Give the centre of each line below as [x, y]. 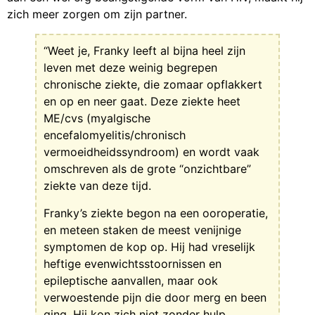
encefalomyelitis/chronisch [115, 135]
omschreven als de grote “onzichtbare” [147, 169]
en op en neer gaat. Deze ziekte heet [142, 102]
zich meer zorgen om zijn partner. [97, 14]
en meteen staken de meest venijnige [142, 230]
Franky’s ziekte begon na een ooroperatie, [156, 213]
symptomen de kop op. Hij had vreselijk [149, 246]
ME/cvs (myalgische [97, 118]
